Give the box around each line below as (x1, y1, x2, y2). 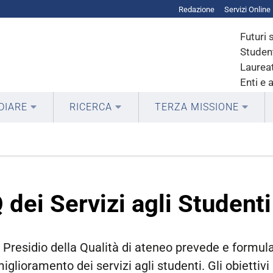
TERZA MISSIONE (154, 101, 239, 113)
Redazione (179, 4, 214, 14)
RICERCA (69, 101, 113, 113)
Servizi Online (224, 4, 271, 14)
